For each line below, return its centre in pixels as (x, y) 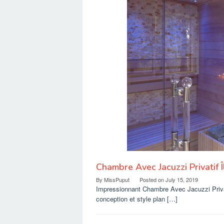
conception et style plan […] (137, 199)
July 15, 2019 (182, 180)
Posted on (152, 180)
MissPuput (117, 180)
